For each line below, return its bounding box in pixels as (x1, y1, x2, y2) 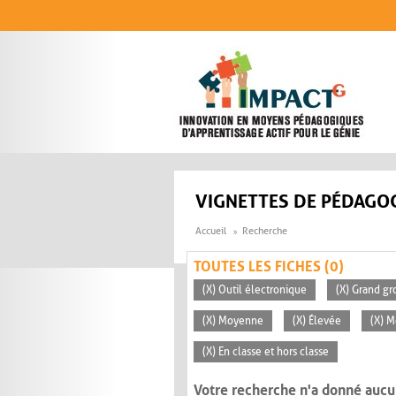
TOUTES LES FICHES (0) (194, 258, 344, 276)
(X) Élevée (293, 315, 341, 328)
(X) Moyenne (202, 315, 263, 328)
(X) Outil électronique (202, 284, 307, 297)
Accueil (195, 225, 226, 238)
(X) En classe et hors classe (202, 346, 329, 359)
